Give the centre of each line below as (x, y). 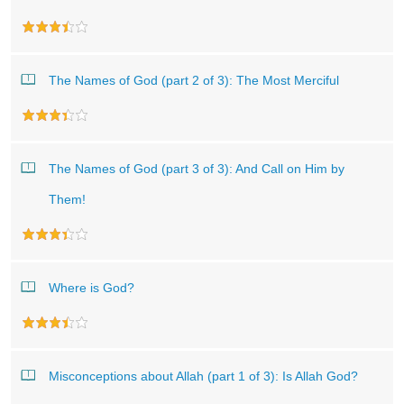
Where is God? (92, 288)
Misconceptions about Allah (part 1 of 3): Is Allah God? (203, 376)
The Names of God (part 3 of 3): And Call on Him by (197, 169)
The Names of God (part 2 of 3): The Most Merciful (194, 80)
